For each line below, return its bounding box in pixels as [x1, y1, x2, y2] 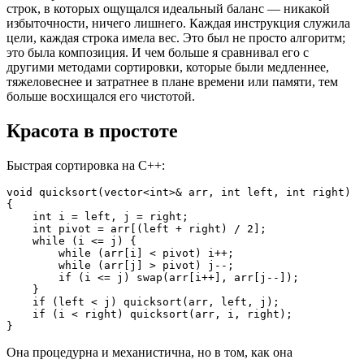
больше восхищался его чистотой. [6, 89, 195, 103]
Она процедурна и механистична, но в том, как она [6, 344, 292, 359]
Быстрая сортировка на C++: [6, 158, 165, 172]
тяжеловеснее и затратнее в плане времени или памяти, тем [6, 74, 338, 89]
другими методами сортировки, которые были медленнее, [6, 59, 329, 74]
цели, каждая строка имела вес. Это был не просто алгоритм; [6, 30, 345, 45]
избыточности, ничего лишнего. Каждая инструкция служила [6, 15, 350, 30]
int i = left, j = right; [32, 210, 188, 223]
